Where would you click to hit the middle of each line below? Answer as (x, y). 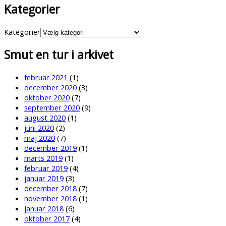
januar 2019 (44, 178)
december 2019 (50, 148)
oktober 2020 (47, 97)
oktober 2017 (47, 218)
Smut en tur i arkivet (59, 55)
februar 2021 (46, 77)
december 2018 (50, 188)
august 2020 (45, 118)
